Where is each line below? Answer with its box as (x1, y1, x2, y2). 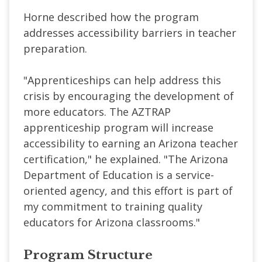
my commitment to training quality (23, 199, 202, 213)
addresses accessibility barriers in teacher (23, 25, 236, 40)
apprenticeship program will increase (23, 120, 213, 135)
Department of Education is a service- (23, 167, 214, 182)
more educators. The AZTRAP (23, 104, 171, 119)
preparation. (23, 41, 90, 56)
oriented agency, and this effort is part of (23, 183, 233, 198)
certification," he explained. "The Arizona (23, 151, 228, 166)
